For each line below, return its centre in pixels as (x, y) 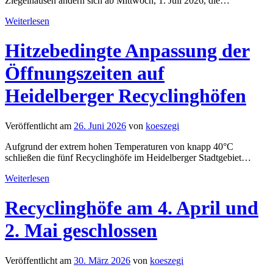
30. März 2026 (102, 260)
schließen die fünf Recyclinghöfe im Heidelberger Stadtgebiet (123, 157)
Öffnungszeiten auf (85, 73)
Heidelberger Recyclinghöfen (126, 96)
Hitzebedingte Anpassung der (127, 51)
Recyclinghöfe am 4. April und (132, 208)
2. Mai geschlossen (81, 231)
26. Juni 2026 (100, 126)
